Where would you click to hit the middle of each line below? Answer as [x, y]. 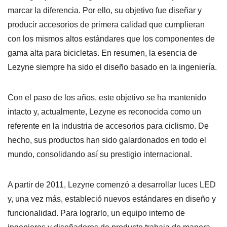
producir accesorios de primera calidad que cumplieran [106, 24]
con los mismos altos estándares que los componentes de [111, 39]
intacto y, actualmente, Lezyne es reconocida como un [104, 111]
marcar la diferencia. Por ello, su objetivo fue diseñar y [105, 10]
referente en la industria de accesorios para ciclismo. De [108, 126]
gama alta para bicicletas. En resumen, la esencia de [102, 53]
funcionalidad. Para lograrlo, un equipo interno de [96, 213]
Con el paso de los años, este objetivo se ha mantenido [107, 97]
